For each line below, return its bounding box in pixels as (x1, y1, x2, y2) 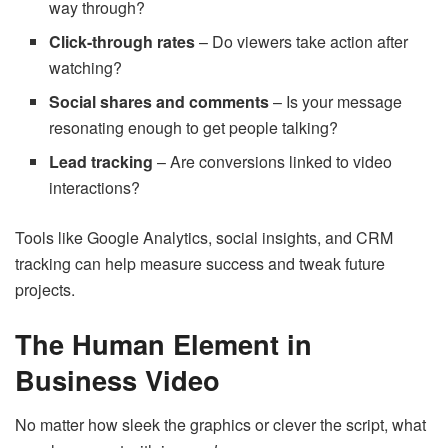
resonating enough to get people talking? (49, 116, 339, 140)
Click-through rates (49, 30, 196, 54)
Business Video (15, 359, 220, 399)
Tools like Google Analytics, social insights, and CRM (15, 226, 393, 250)
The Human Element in (15, 323, 312, 363)
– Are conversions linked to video (153, 150, 393, 174)
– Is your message (269, 90, 403, 114)
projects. (15, 278, 75, 302)
